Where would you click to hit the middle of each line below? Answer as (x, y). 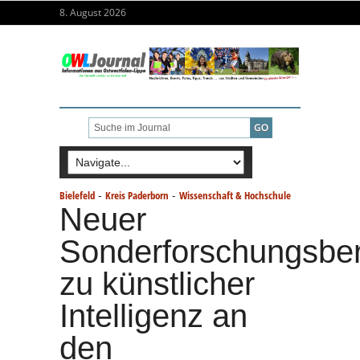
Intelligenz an (153, 315)
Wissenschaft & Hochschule (235, 195)
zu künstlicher (157, 283)
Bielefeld (77, 195)
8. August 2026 (93, 12)
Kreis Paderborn (137, 195)
